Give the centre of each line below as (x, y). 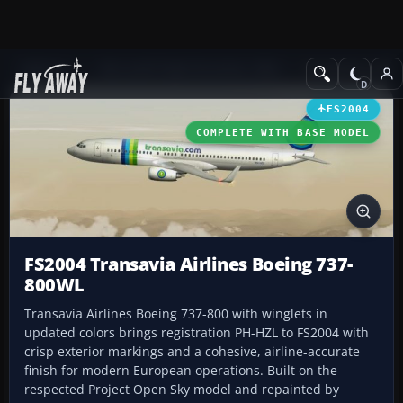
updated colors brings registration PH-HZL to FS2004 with (197, 333)
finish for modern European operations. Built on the (181, 371)
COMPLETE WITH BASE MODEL (282, 132)
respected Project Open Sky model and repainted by (182, 390)
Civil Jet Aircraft (347, 69)
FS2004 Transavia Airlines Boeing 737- (188, 264)
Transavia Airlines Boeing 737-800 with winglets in (176, 314)
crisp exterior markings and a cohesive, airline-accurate (192, 352)
